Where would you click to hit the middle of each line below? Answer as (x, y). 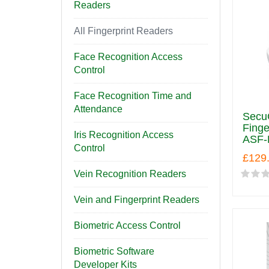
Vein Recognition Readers (130, 174)
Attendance (98, 109)
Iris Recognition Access (124, 135)
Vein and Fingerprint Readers (137, 200)
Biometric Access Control (127, 225)
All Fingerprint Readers (123, 31)
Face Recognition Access (128, 57)
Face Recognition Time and (133, 96)
